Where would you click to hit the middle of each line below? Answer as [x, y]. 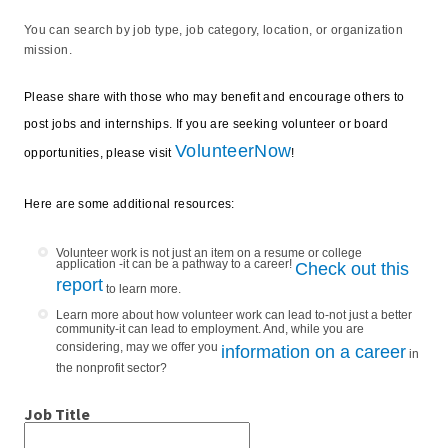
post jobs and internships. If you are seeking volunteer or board [206, 124]
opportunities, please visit [100, 153]
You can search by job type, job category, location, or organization [214, 30]
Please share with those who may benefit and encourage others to [214, 97]
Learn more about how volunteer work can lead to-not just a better [234, 315]
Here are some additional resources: [129, 204]
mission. [48, 50]
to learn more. [143, 289]
